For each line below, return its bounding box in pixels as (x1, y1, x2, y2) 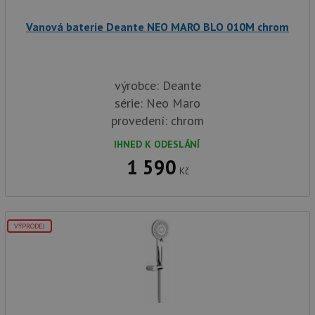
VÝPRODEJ (14, 221, 45, 231)
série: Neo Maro (115, 95, 200, 112)
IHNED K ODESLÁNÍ (114, 138, 200, 151)
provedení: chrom (111, 112, 204, 129)
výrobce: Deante (114, 77, 201, 94)
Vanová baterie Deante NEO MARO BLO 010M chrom (26, 20, 289, 34)
